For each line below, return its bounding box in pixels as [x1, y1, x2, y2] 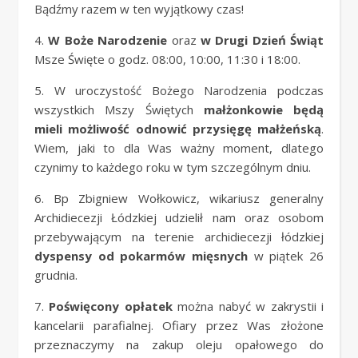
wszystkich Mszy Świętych [34, 101, 204, 117]
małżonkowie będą [203, 101, 324, 117]
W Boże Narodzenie [48, 32, 168, 48]
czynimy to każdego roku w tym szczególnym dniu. [34, 159, 311, 175]
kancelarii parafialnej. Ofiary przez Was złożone [34, 317, 324, 333]
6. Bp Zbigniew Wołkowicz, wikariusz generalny [34, 190, 324, 206]
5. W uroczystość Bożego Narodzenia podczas [34, 82, 324, 98]
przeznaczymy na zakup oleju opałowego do [34, 336, 324, 352]
